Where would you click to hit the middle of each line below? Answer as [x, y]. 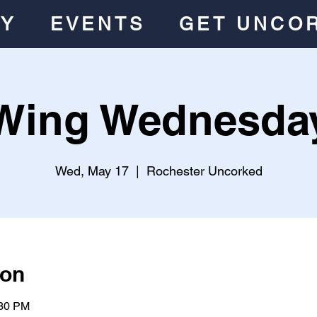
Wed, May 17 [92, 171]
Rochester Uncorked [204, 171]
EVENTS [98, 24]
